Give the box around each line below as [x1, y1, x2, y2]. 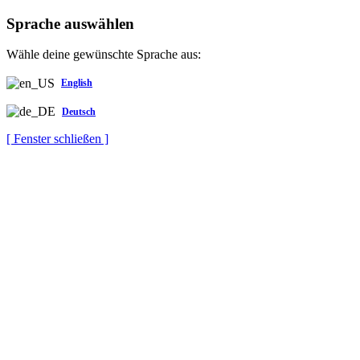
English [61, 77, 92, 89]
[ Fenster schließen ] [6, 132, 108, 146]
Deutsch [62, 105, 96, 117]
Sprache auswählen [6, 14, 134, 32]
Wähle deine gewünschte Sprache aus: [6, 47, 201, 62]
